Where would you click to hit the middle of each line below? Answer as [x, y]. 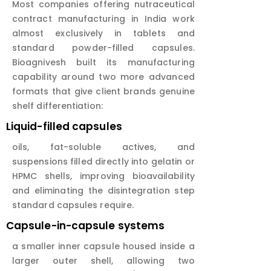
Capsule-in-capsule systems [86, 226]
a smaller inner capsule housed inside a [103, 247]
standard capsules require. [73, 205]
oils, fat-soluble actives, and [103, 147]
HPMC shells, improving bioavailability [103, 176]
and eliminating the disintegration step [103, 191]
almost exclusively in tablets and [103, 34]
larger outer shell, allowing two [103, 261]
